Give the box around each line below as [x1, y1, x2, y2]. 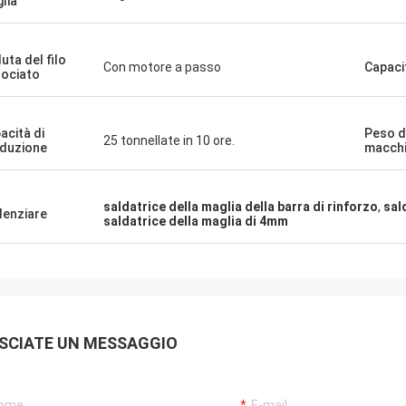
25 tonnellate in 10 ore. [103, 133, 235, 148]
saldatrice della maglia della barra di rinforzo [103, 199, 378, 214]
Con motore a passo [103, 60, 221, 74]
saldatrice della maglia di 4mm [103, 214, 288, 228]
